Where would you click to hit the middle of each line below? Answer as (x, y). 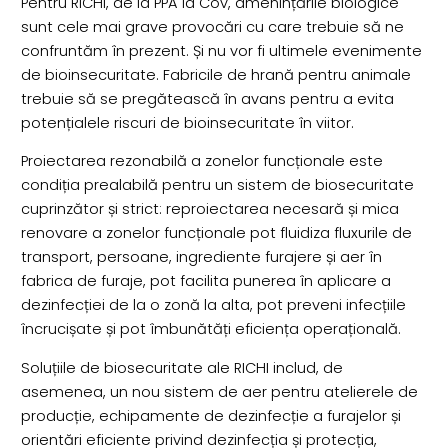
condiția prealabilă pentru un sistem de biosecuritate (217, 185)
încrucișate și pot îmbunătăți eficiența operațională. (210, 329)
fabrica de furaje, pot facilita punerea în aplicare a (205, 281)
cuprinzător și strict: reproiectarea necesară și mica (209, 209)
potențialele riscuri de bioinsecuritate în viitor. (187, 122)
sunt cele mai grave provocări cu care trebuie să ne (212, 26)
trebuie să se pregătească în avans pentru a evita (207, 98)
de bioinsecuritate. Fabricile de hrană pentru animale (215, 74)
